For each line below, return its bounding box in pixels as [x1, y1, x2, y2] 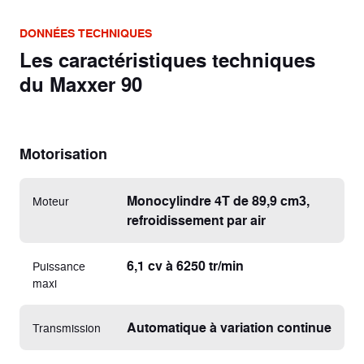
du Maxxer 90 [19, 69, 142, 98]
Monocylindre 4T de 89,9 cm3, [127, 190, 310, 210]
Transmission [32, 318, 101, 336]
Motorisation [19, 142, 107, 164]
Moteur [32, 192, 69, 209]
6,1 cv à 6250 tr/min [127, 255, 244, 275]
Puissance [32, 257, 85, 274]
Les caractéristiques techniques [19, 45, 315, 74]
